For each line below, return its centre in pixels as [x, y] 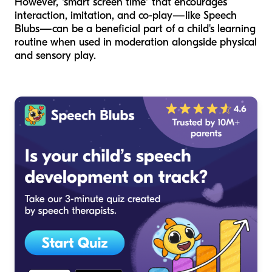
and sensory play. [55, 55]
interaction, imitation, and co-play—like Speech [126, 15]
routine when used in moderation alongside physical [136, 42]
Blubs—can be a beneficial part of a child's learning [135, 29]
